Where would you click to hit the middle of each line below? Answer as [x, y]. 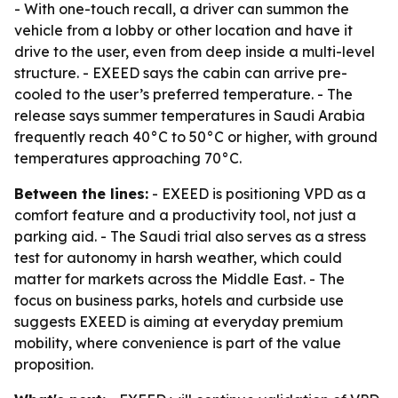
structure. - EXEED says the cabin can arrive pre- [181, 73]
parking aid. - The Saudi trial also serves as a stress [190, 236]
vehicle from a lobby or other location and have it [183, 30]
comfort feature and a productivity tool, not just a [185, 215]
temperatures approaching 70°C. [128, 158]
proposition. [54, 364]
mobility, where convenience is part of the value [178, 343]
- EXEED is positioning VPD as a [257, 194]
